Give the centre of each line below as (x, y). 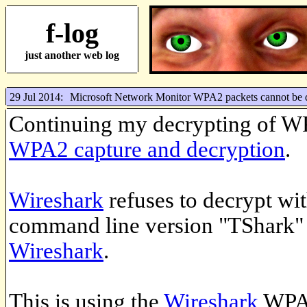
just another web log (72, 55)
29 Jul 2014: (36, 97)
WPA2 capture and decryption (147, 149)
